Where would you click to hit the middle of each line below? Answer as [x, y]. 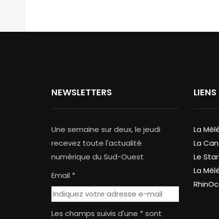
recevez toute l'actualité [97, 143]
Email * [63, 175]
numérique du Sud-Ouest [98, 157]
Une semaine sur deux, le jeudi [106, 130]
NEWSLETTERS [82, 92]
